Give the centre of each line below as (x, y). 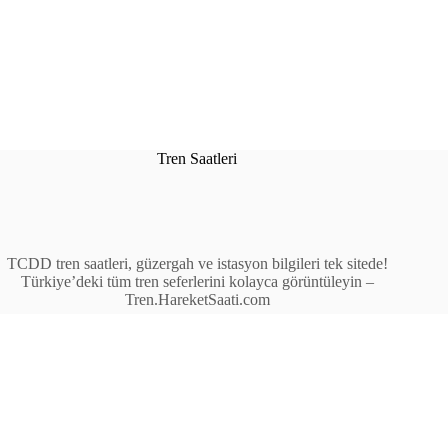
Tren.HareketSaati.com (197, 299)
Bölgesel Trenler (217, 426)
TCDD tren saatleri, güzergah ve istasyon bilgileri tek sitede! (197, 263)
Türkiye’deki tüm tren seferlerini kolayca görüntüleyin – (197, 281)
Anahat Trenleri (217, 408)
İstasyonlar (217, 390)
